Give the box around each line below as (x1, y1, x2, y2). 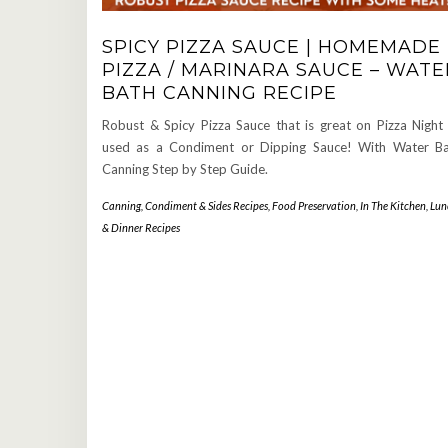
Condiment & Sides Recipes (145, 199, 268, 213)
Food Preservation (272, 199, 356, 213)
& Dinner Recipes (102, 221, 180, 235)
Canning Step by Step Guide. (102, 161, 268, 178)
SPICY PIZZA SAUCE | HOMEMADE (102, 36, 441, 59)
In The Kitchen (360, 199, 426, 213)
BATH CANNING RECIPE (102, 82, 337, 105)
